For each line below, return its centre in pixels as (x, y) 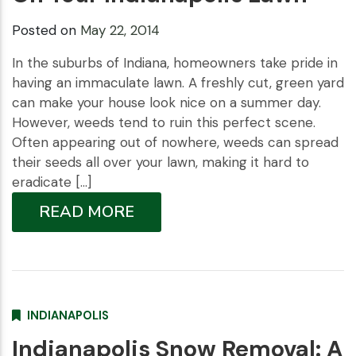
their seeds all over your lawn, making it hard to (161, 162)
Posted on (46, 30)
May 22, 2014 (120, 30)
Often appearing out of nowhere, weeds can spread (175, 142)
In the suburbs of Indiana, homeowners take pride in (175, 62)
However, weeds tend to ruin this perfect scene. (164, 122)
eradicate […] (52, 182)
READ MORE (87, 211)
